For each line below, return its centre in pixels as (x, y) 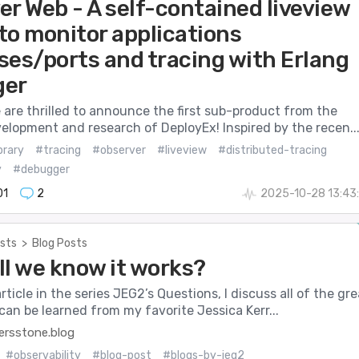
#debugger (41, 170)
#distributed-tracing (272, 151)
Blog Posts (59, 244)
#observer (119, 151)
